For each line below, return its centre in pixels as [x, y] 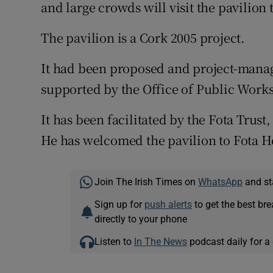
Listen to [114, 241]
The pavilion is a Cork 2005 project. [143, 37]
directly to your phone [140, 219]
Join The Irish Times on [146, 182]
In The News [160, 241]
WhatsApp [220, 182]
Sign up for [119, 204]
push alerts [168, 204]
